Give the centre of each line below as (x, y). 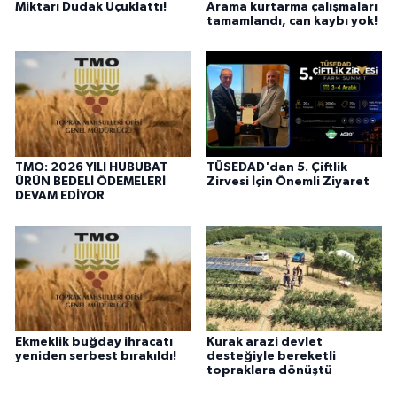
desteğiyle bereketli (271, 356)
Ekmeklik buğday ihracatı (94, 342)
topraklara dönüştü (269, 370)
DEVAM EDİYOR (60, 196)
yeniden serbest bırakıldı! (96, 356)
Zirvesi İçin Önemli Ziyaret (288, 182)
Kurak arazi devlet (264, 342)
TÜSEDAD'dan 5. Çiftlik (276, 168)
